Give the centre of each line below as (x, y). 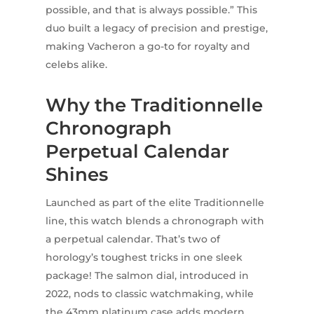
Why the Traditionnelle (154, 105)
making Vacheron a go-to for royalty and (148, 47)
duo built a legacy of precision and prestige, (156, 28)
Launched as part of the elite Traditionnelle (155, 203)
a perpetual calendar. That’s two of (132, 239)
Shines (76, 175)
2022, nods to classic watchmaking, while (149, 294)
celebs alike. (76, 65)
